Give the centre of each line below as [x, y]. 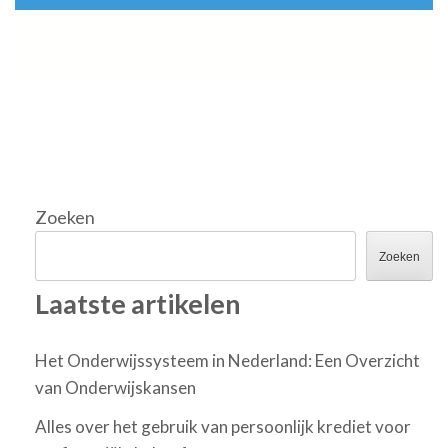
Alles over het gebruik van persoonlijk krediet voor [223, 426]
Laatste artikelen [138, 304]
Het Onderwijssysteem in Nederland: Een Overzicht [227, 360]
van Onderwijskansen [115, 387]
